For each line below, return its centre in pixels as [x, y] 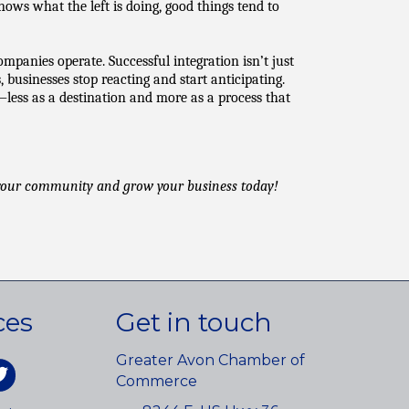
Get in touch [194, 322]
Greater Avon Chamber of [210, 360]
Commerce [157, 381]
